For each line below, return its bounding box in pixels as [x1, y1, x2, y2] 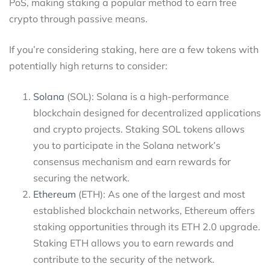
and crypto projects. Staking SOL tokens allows [33, 123, 245, 136]
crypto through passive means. [9, 13, 148, 25]
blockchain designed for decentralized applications [33, 107, 261, 119]
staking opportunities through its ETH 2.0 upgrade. [33, 221, 260, 233]
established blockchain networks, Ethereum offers [33, 204, 255, 217]
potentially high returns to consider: [9, 60, 168, 72]
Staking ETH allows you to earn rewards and [33, 237, 234, 250]
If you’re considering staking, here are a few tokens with [9, 43, 259, 56]
